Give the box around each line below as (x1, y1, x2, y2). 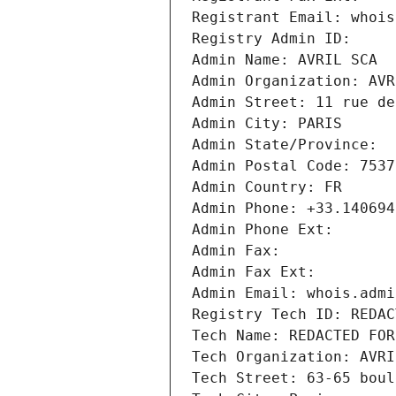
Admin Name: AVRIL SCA (192, 51, 377, 69)
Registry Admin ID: (192, 30, 360, 48)
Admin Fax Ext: (192, 263, 316, 281)
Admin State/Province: (192, 136, 386, 154)
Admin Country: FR (192, 179, 342, 196)
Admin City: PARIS (192, 115, 342, 133)
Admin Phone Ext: (192, 221, 333, 239)
